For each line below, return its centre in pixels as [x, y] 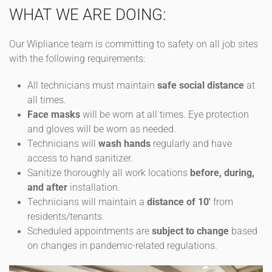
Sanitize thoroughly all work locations [109, 173]
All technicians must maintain [91, 86]
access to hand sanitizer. [81, 158]
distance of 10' [179, 202]
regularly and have [191, 144]
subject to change [190, 231]
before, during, [222, 173]
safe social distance [199, 86]
